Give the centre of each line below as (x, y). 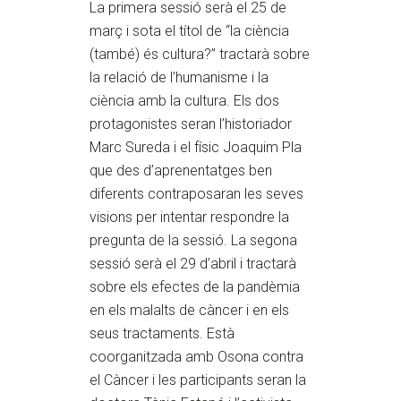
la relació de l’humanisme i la (179, 77)
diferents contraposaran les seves (196, 194)
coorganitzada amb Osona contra (196, 357)
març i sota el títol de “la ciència (189, 31)
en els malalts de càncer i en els (189, 310)
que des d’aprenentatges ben (181, 171)
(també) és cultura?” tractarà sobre (200, 54)
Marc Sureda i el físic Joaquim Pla (196, 147)
